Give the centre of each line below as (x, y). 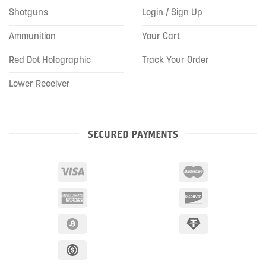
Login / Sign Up (172, 12)
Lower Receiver (39, 83)
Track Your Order (175, 59)
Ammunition (32, 35)
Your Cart (161, 35)
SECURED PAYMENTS (133, 134)
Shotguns (28, 12)
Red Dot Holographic (50, 59)
